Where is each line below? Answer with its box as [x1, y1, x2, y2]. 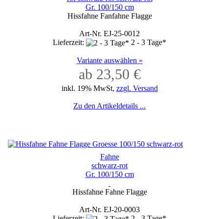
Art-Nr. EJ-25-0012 [79, 29, 140, 38]
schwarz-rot [91, 161, 128, 170]
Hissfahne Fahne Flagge [72, 187, 147, 196]
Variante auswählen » [76, 56, 143, 65]
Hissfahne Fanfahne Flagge [67, 11, 152, 20]
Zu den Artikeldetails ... [73, 101, 146, 110]
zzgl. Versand [116, 84, 158, 92]
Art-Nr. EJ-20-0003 [79, 205, 140, 214]
